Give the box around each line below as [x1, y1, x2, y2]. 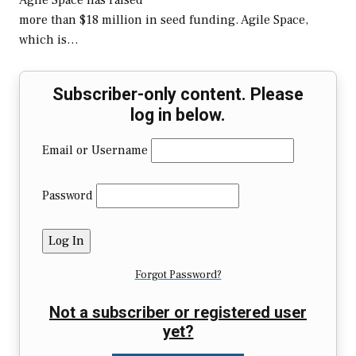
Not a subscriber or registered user [49, 303, 307, 323]
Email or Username [42, 142, 148, 159]
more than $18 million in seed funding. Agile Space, [19, 12, 308, 29]
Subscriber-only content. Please [52, 84, 304, 105]
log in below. [130, 105, 226, 126]
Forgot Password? [134, 268, 222, 283]
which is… [19, 32, 79, 48]
